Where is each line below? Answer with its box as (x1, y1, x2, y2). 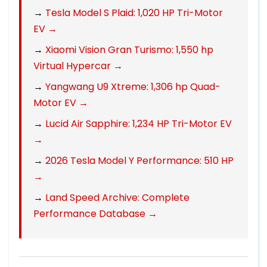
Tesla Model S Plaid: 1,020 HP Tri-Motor (45, 6, 223, 20)
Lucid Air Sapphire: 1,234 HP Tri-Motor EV (45, 117, 232, 131)
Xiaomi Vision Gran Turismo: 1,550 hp (45, 43, 213, 57)
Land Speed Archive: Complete (45, 191, 190, 205)
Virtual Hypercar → (33, 59, 123, 73)
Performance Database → (33, 207, 157, 221)
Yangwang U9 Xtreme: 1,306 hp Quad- (45, 80, 221, 94)
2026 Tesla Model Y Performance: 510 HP (45, 154, 234, 168)
